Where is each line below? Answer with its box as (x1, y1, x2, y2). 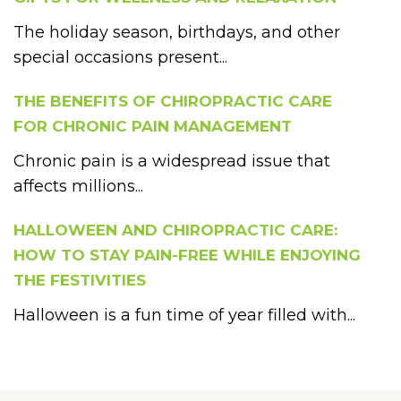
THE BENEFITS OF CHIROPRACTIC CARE (13, 92, 332, 110)
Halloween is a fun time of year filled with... (13, 305, 355, 325)
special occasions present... (13, 47, 227, 67)
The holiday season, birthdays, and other (13, 22, 340, 42)
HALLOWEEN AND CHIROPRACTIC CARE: (13, 221, 337, 239)
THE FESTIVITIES (13, 271, 146, 289)
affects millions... (13, 176, 143, 196)
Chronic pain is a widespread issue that (13, 151, 330, 171)
